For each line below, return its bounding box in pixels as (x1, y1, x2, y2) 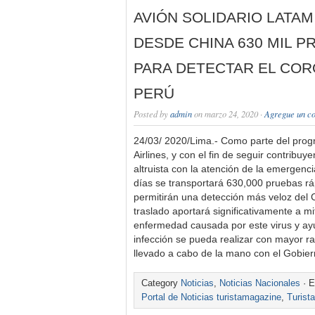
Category (141, 278, 181, 288)
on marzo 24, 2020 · (192, 108, 264, 120)
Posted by (134, 108, 170, 120)
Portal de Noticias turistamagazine (141, 292, 281, 302)
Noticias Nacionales (219, 278, 300, 288)
